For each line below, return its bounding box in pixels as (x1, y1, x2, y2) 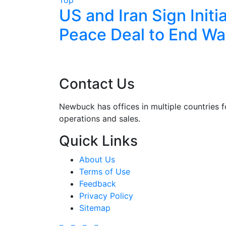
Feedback (79, 178, 116, 189)
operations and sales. (59, 113, 140, 124)
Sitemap (79, 202, 110, 213)
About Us (79, 154, 115, 164)
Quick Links (59, 132, 138, 149)
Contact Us (59, 75, 135, 92)
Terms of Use (79, 166, 130, 177)
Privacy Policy (79, 190, 133, 201)
